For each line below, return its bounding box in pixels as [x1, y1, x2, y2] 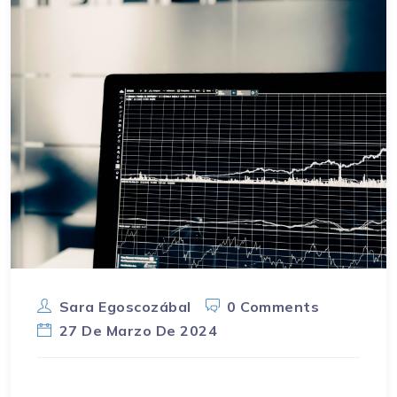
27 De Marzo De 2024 [58, 322, 218, 340]
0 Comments [227, 298, 320, 316]
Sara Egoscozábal [58, 298, 191, 316]
